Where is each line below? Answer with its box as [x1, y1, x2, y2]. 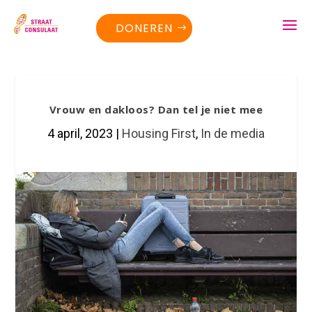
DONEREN [116, 19, 173, 36]
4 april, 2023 [47, 126, 113, 141]
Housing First [122, 126, 196, 141]
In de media [201, 126, 265, 141]
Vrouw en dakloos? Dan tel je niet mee [49, 102, 263, 116]
